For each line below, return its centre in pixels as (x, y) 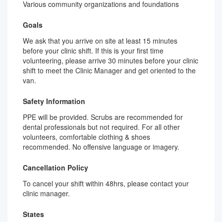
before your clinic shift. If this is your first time (93, 51)
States (33, 214)
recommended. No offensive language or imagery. (101, 147)
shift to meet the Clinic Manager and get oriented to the (109, 70)
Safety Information (54, 101)
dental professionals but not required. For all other (101, 127)
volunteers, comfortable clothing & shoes (86, 137)
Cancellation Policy (55, 167)
